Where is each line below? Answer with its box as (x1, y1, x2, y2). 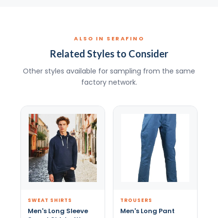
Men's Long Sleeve (27, 206, 88, 216)
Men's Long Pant (120, 206, 175, 216)
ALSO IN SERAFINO (74, 34, 144, 42)
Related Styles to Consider (50, 47, 168, 59)
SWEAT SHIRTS (27, 196, 72, 204)
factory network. (81, 77, 137, 87)
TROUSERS (120, 196, 152, 204)
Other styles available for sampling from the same (23, 66, 195, 76)
